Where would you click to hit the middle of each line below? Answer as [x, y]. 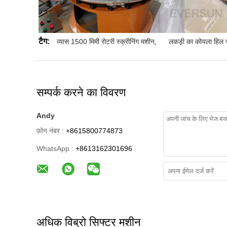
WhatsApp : [55, 148]
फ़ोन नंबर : [50, 131]
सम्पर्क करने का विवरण [81, 92]
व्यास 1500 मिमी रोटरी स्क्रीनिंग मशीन [106, 42]
